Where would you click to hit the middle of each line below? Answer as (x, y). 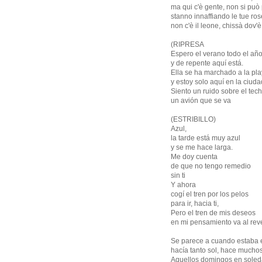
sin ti (178, 176)
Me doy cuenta (194, 157)
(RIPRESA (187, 45)
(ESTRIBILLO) (193, 120)
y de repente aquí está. (207, 63)
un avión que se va (201, 101)
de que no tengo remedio (211, 166)
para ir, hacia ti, (195, 204)
